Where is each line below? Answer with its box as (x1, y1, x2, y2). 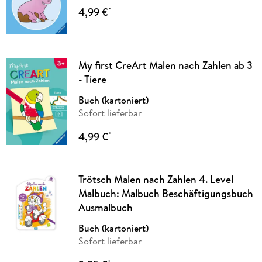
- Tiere (78, 72, 106, 87)
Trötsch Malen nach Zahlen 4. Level (78, 172, 233, 187)
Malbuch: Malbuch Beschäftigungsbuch (78, 186, 253, 201)
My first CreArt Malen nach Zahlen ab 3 (78, 58, 253, 73)
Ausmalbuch (78, 200, 133, 215)
